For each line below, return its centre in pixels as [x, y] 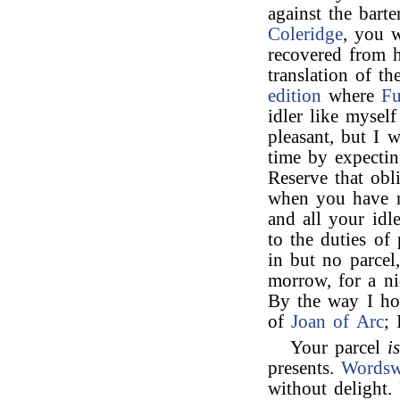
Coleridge [305, 34]
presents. [305, 368]
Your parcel [339, 347]
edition [295, 96]
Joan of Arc [337, 321]
